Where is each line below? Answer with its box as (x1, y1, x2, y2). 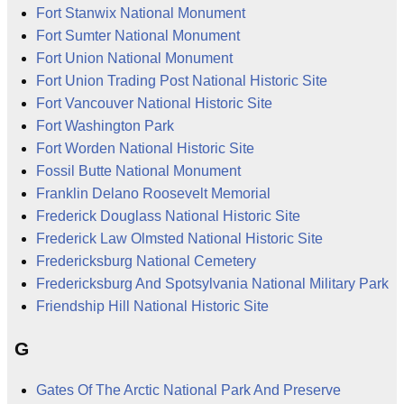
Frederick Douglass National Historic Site (36, 208, 300, 225)
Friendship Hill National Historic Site (36, 298, 269, 315)
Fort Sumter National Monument (36, 28, 240, 44)
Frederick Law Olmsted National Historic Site (36, 231, 323, 247)
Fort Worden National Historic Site (36, 141, 254, 157)
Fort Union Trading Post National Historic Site (36, 73, 327, 89)
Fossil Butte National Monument (36, 163, 241, 179)
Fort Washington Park (36, 118, 174, 134)
